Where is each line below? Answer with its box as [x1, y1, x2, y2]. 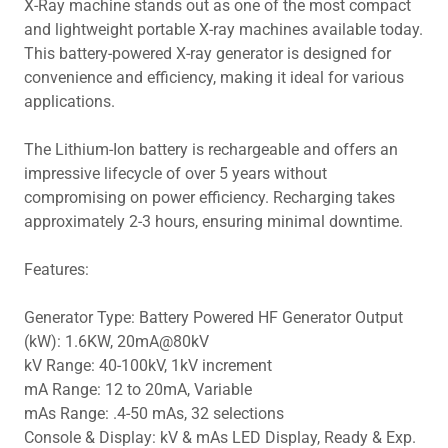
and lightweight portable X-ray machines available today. [24, 19, 423, 39]
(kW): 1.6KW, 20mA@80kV [24, 331, 209, 351]
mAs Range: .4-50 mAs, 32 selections [24, 403, 284, 423]
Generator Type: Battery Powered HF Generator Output [24, 307, 403, 327]
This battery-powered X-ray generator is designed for [24, 43, 391, 63]
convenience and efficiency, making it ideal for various [24, 67, 404, 87]
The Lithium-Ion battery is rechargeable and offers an [24, 139, 398, 159]
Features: [24, 259, 89, 279]
